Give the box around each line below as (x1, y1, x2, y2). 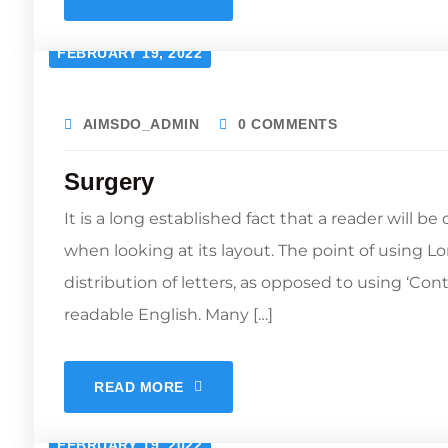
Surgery (64, 168, 154, 195)
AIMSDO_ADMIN (82, 116, 200, 132)
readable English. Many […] (64, 305, 273, 324)
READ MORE (94, 379, 185, 395)
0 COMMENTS (237, 116, 338, 132)
